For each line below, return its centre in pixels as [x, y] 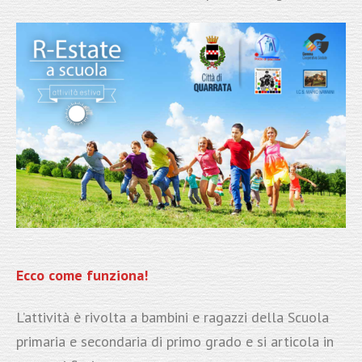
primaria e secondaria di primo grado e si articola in [175, 341]
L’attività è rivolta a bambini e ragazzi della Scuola [172, 317]
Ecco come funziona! [82, 275]
